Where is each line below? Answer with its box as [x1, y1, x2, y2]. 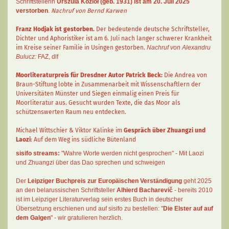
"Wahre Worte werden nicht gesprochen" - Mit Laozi [61, 150, 204, 157]
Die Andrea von [164, 72, 207, 79]
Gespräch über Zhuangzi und [124, 127, 205, 134]
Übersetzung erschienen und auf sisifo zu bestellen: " [16, 205, 163, 212]
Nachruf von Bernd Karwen [51, 7, 127, 14]
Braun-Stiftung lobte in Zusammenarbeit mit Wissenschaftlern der [16, 81, 201, 88]
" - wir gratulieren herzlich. [51, 214, 124, 221]
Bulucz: [16, 53, 36, 60]
